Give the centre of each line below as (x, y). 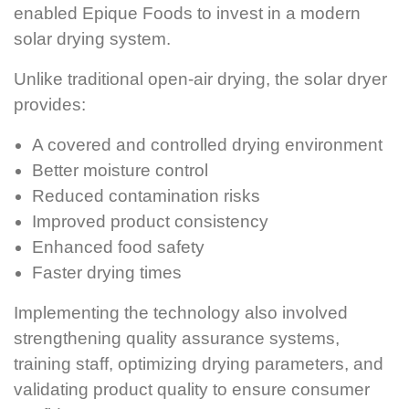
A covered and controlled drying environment (207, 144)
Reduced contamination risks (146, 195)
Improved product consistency (150, 221)
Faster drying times (107, 272)
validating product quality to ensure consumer (192, 389)
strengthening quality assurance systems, (177, 338)
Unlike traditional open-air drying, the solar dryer (200, 79)
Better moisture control (120, 170)
